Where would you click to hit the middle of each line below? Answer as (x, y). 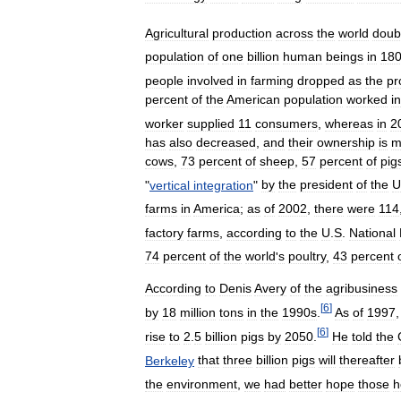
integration (223, 185)
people (164, 80)
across (294, 33)
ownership (346, 142)
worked (367, 99)
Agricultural (177, 33)
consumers (286, 123)
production (242, 33)
